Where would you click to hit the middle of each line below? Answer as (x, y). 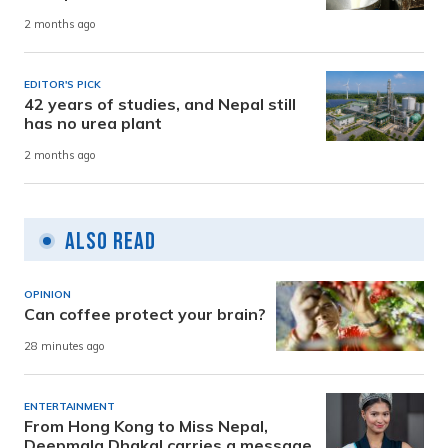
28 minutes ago (64, 346)
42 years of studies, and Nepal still (160, 104)
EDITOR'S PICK (62, 85)
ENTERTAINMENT (69, 407)
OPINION (47, 295)
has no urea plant (93, 123)
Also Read (110, 242)
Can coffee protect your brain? (145, 314)
